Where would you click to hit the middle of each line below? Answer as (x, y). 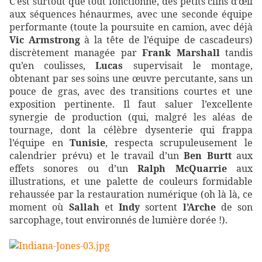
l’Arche (199, 207)
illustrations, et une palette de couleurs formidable (131, 182)
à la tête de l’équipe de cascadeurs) (166, 40)
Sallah (84, 207)
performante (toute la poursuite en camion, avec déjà (131, 27)
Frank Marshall (181, 53)
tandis (236, 53)
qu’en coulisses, (53, 66)
